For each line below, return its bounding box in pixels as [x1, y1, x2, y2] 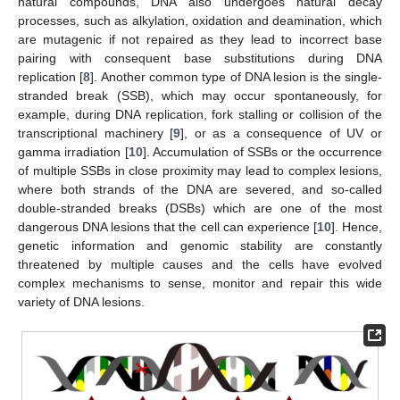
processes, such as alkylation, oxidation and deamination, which [18, 12, 382, 28]
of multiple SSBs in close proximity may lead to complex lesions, [18, 162, 382, 178]
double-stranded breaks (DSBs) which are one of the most [18, 200, 382, 215]
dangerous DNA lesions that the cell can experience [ [18, 219, 317, 234]
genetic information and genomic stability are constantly [18, 237, 382, 253]
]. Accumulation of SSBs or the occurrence [142, 144, 382, 159]
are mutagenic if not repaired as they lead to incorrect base [18, 31, 382, 46]
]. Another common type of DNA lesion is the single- [90, 69, 383, 84]
